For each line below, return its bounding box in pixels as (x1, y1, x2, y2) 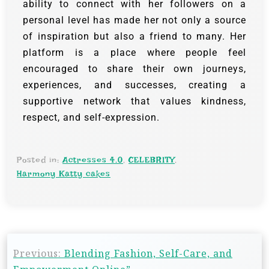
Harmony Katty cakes (17, 169, 110, 179)
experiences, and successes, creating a (23, 79, 246, 91)
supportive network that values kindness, (23, 95, 246, 107)
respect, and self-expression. (23, 112, 160, 124)
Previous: (13, 247, 61, 261)
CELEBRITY (128, 155, 175, 165)
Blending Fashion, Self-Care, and (64, 247, 232, 261)
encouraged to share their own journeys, (23, 63, 246, 75)
